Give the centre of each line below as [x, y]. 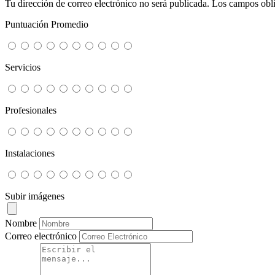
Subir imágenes [35, 196]
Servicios [23, 67]
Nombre [21, 223]
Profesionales [31, 110]
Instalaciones [30, 153]
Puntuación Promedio [47, 24]
